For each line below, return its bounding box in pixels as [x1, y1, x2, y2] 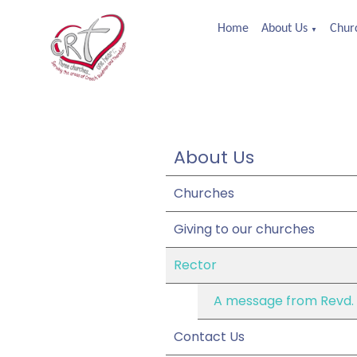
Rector [174, 256, 217, 274]
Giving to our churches [174, 220, 315, 238]
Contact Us [174, 328, 245, 346]
